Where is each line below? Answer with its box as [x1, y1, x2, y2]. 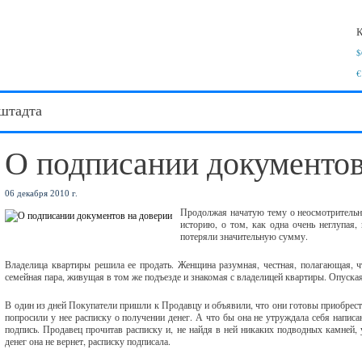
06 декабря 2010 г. [5, 188, 78, 198]
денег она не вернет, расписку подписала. [5, 335, 171, 347]
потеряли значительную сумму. [180, 229, 309, 242]
